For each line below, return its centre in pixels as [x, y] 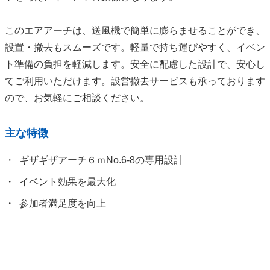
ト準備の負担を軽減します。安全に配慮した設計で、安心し [135, 64]
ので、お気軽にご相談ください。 [77, 98]
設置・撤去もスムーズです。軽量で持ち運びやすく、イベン [135, 48]
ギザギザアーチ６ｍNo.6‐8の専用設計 [101, 160]
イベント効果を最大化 [67, 182]
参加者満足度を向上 [62, 204]
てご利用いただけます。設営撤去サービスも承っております [135, 81]
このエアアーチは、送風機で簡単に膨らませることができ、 [135, 31]
